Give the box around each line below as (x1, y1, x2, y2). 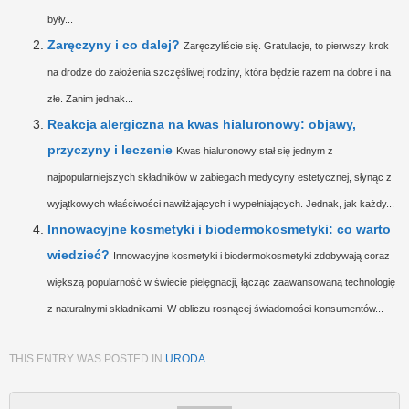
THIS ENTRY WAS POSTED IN (9, 351, 165, 365)
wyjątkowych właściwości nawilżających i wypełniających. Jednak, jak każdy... (47, 197, 394, 209)
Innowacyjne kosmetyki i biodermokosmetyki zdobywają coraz (113, 249, 390, 261)
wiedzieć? (47, 246, 110, 262)
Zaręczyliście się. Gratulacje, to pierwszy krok (184, 39, 389, 51)
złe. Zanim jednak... (47, 92, 133, 104)
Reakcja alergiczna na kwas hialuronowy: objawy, (47, 116, 356, 131)
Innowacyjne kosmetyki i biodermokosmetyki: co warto (47, 221, 391, 236)
